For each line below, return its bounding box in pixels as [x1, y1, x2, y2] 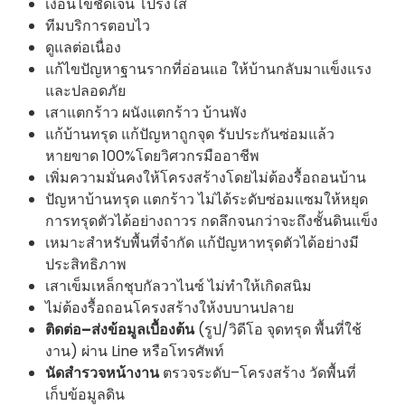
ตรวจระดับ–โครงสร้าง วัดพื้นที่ [159, 363, 356, 384]
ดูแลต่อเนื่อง [45, 37, 121, 59]
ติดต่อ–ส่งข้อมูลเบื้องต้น [45, 319, 194, 341]
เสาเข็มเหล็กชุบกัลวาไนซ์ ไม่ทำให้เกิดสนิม [45, 276, 312, 297]
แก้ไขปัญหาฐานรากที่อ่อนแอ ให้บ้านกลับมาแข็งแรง [45, 59, 372, 80]
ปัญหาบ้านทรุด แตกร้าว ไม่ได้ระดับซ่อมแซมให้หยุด [45, 189, 368, 211]
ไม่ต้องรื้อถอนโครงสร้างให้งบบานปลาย [45, 297, 294, 319]
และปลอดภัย [45, 80, 126, 102]
